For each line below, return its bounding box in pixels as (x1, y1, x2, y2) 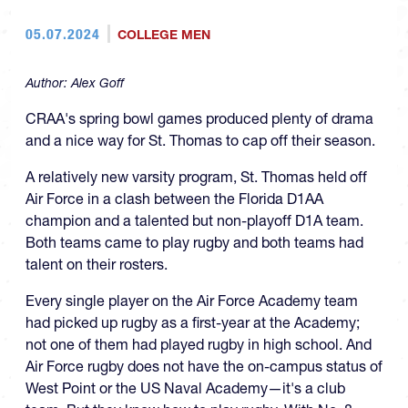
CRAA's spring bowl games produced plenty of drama (25, 109, 373, 127)
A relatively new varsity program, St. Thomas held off (25, 168, 367, 186)
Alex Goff (71, 75, 124, 91)
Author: (25, 75, 71, 91)
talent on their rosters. (25, 255, 168, 273)
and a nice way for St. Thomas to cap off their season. (25, 131, 375, 149)
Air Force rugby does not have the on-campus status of (25, 357, 382, 375)
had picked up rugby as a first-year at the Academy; (25, 313, 360, 331)
